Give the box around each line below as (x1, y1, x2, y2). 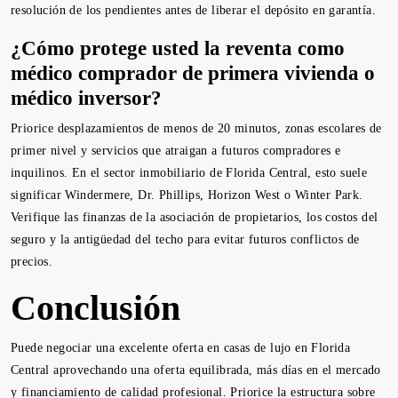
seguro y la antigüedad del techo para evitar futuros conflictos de (11, 233, 360, 246)
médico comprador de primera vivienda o (11, 61, 375, 84)
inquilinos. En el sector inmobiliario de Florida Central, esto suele (11, 166, 368, 179)
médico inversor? (11, 86, 162, 109)
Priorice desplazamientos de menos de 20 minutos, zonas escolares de (11, 122, 382, 135)
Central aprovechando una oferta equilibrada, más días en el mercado (11, 363, 381, 377)
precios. (11, 255, 53, 268)
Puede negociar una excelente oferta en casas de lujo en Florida (11, 341, 351, 354)
